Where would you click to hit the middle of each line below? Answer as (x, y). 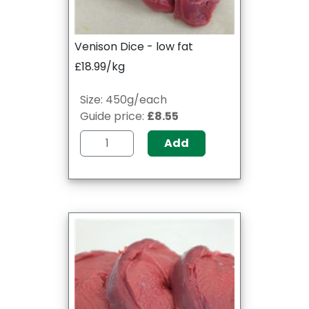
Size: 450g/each (123, 99)
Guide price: (113, 116)
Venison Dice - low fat (134, 46)
